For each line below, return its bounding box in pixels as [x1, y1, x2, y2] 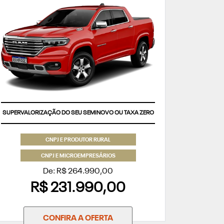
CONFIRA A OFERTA [43, 214, 113, 223]
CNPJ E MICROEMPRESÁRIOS [40, 153, 115, 159]
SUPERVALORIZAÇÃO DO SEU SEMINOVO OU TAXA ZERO [2, 109, 154, 116]
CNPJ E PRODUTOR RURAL [45, 137, 110, 143]
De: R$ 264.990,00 [43, 167, 113, 176]
